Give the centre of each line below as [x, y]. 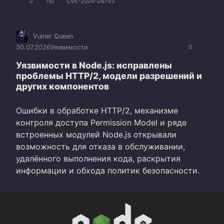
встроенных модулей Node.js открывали [96, 135]
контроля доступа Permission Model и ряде [101, 123]
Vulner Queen [53, 36]
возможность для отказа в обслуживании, [100, 147]
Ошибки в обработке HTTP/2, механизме [97, 111]
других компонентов [62, 86]
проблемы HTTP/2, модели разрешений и [109, 76]
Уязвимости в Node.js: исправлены [94, 65]
